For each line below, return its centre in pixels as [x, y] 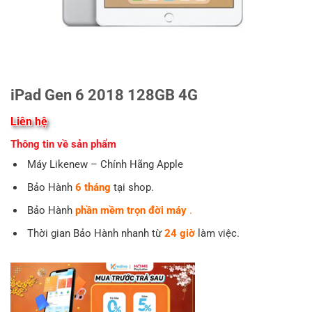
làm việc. [217, 233]
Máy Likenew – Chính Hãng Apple [103, 164]
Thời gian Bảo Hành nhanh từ [94, 233]
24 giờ [179, 233]
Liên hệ [29, 122]
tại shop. [132, 187]
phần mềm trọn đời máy [131, 210]
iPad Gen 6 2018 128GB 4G [104, 95]
